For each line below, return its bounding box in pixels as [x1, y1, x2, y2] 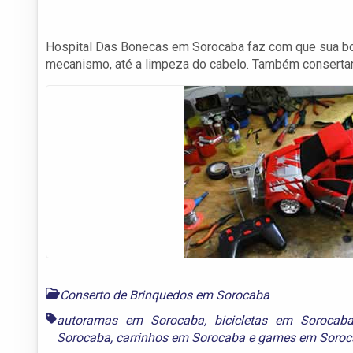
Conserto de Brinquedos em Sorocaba [60, 287, 269, 303]
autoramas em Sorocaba [57, 312, 205, 328]
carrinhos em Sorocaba [116, 329, 245, 345]
